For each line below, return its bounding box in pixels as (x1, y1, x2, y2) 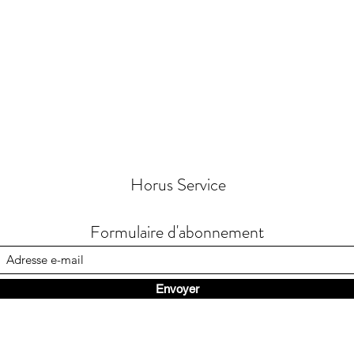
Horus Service (130, 172, 226, 198)
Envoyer (155, 282, 199, 296)
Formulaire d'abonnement (90, 220, 264, 245)
